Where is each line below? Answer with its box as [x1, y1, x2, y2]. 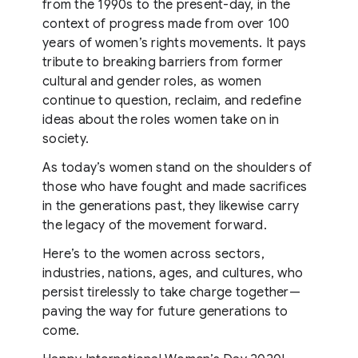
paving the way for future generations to [42, 303, 288, 320]
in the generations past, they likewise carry [42, 197, 299, 214]
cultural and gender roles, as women [42, 73, 261, 89]
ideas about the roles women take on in [42, 111, 280, 128]
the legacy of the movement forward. [42, 217, 270, 233]
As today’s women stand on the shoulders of [42, 159, 312, 176]
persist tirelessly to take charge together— [42, 284, 300, 300]
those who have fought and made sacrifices [42, 178, 308, 195]
